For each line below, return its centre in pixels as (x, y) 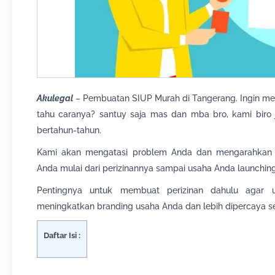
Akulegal (55, 98)
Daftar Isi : (62, 235)
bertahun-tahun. (69, 130)
